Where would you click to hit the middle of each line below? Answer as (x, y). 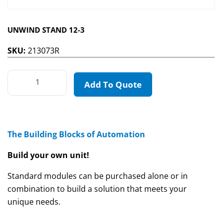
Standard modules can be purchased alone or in (98, 176)
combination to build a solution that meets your (97, 189)
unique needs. (34, 202)
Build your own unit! (48, 155)
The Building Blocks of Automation (76, 135)
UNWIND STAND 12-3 (46, 30)
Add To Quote (113, 85)
